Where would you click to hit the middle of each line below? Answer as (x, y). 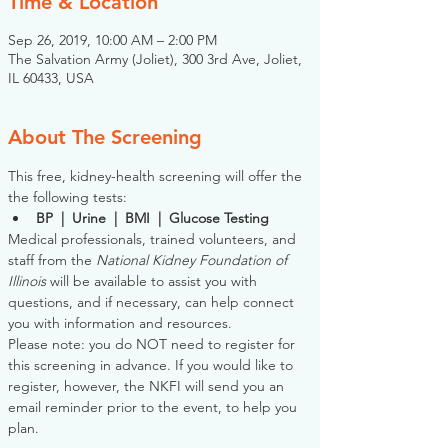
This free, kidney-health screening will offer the (157, 176)
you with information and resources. (122, 323)
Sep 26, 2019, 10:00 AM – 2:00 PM (112, 40)
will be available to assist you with (153, 281)
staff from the (52, 260)
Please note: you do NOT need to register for (153, 344)
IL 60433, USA (51, 78)
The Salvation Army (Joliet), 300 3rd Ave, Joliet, (155, 59)
